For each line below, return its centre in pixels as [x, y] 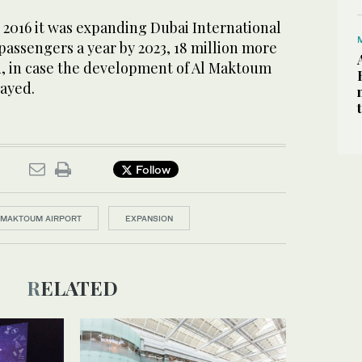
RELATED [79, 287]
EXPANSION [149, 218]
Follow [152, 170]
